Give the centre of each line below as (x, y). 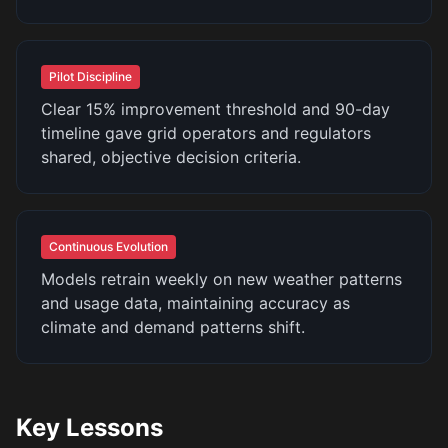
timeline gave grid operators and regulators (206, 133)
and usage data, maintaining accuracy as (195, 303)
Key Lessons (89, 427)
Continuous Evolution (108, 246)
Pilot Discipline (90, 76)
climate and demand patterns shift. (173, 327)
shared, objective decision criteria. (171, 157)
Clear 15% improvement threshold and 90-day (215, 109)
